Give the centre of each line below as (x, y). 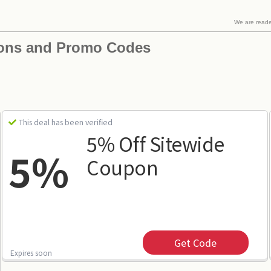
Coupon (122, 167)
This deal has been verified (66, 122)
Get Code (196, 243)
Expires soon (31, 253)
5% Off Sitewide (155, 143)
